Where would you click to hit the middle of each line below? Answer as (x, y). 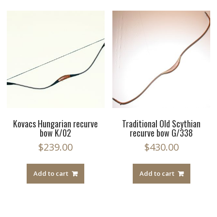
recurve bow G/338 (162, 133)
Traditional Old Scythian (162, 124)
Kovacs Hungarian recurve (56, 124)
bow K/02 (56, 133)
